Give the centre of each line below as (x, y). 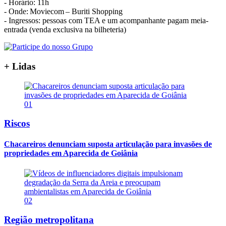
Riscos (17, 124)
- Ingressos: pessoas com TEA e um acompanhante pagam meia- (106, 21)
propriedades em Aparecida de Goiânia (71, 153)
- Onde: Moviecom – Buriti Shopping (66, 12)
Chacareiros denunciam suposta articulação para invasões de (108, 144)
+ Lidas (20, 66)
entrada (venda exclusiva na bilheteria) (66, 30)
